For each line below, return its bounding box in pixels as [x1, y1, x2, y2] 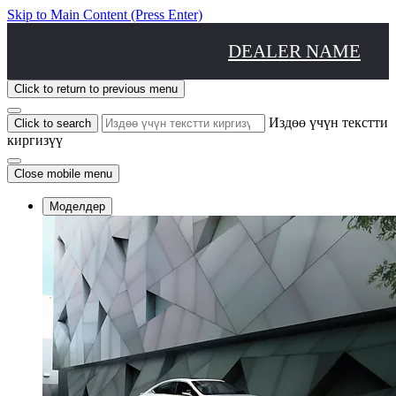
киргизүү [7, 132, 63, 148]
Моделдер [49, 199, 105, 213]
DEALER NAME [228, 40, 362, 61]
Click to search [14, 116, 91, 130]
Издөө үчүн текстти [269, 114, 388, 130]
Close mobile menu [14, 166, 112, 180]
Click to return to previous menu [14, 81, 178, 95]
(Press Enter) [131, 7, 202, 22]
